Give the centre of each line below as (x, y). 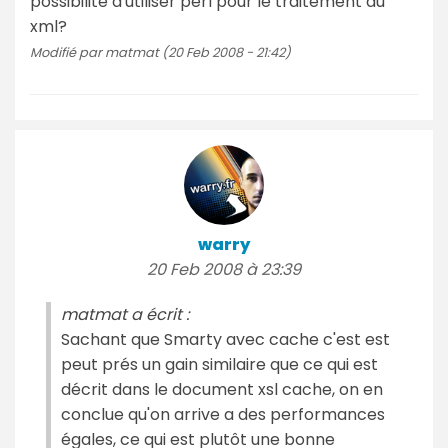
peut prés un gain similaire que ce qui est (219, 364)
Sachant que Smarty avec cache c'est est (225, 339)
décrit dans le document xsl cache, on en (222, 389)
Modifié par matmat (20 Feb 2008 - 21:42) (160, 52)
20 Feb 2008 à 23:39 (224, 269)
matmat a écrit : (125, 314)
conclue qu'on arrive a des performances (223, 414)
